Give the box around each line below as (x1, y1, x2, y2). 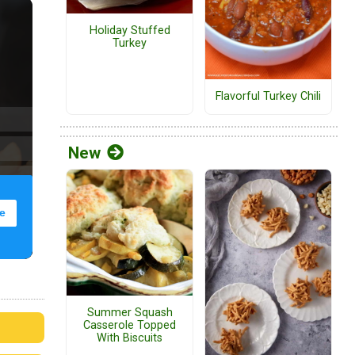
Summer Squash (86, 306, 173, 320)
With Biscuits (97, 331, 162, 345)
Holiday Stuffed (89, 24, 170, 38)
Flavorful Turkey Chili (216, 90, 321, 103)
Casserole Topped (83, 319, 176, 333)
